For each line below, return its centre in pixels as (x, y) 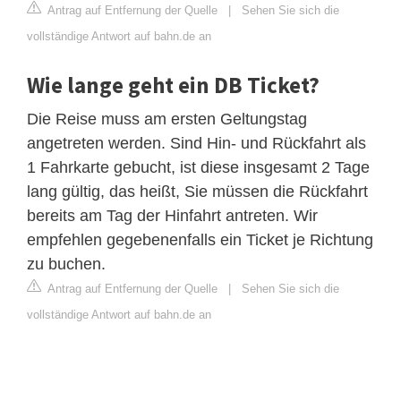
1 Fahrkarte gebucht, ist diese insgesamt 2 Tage (198, 167)
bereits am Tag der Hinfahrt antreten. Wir (172, 215)
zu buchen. (66, 264)
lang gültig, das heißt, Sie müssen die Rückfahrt (197, 191)
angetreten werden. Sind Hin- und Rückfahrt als (196, 143)
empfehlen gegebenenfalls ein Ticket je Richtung (200, 239)
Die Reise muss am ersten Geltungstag (167, 119)
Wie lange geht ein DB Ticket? (173, 85)
